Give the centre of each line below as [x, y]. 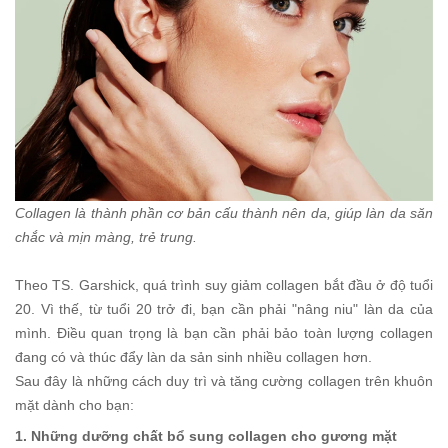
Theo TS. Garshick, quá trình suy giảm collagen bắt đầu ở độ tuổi [224, 284]
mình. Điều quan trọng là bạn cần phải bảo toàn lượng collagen [224, 332]
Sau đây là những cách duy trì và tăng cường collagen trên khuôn [224, 380]
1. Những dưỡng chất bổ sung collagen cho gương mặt [206, 435]
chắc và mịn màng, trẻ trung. [106, 236]
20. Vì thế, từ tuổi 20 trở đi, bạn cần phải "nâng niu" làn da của [224, 308]
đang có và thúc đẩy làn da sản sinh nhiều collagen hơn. [193, 356]
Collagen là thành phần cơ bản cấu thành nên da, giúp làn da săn [224, 212]
